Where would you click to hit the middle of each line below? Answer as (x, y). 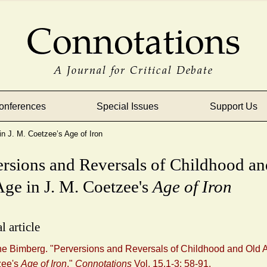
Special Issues (128, 106)
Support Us (233, 106)
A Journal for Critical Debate (133, 69)
